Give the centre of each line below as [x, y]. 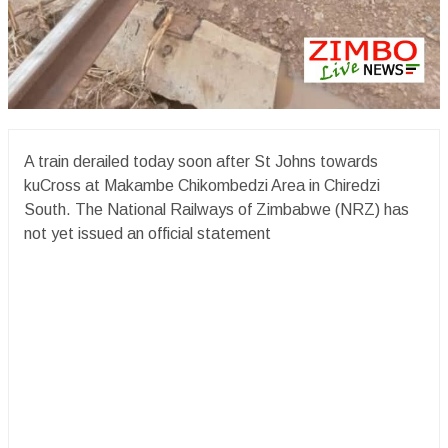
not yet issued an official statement [147, 233]
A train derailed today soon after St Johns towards [201, 161]
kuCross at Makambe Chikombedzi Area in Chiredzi [202, 185]
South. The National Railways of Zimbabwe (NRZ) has [216, 209]
